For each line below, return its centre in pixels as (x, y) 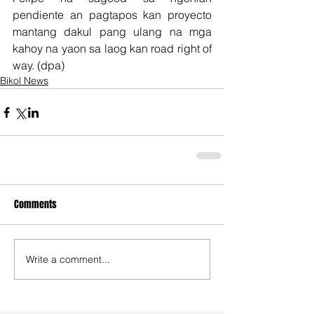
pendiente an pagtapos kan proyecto (112, 15)
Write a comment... (68, 259)
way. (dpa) (40, 65)
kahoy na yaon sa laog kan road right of (112, 48)
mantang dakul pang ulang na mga (112, 32)
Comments (35, 204)
